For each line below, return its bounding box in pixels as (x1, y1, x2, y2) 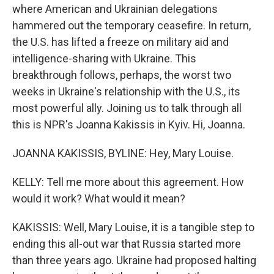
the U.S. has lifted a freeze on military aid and (12, 35, 229, 48)
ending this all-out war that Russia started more (12, 237, 241, 250)
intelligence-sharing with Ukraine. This (12, 52, 196, 65)
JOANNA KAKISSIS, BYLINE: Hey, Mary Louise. (12, 147, 234, 160)
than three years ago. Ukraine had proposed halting (12, 254, 256, 267)
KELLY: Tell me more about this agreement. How (12, 176, 244, 188)
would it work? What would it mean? (12, 192, 185, 205)
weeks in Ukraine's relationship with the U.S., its (12, 85, 240, 98)
